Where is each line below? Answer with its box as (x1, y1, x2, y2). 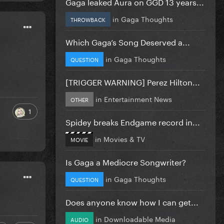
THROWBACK (70, 14, 105, 23)
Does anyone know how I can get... (65, 194, 198, 207)
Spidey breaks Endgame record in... (65, 114, 200, 127)
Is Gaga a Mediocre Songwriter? (65, 154, 186, 167)
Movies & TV (103, 132, 145, 144)
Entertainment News (104, 92, 172, 104)
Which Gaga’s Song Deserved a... (65, 34, 190, 47)
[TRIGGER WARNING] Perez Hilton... (65, 74, 200, 87)
